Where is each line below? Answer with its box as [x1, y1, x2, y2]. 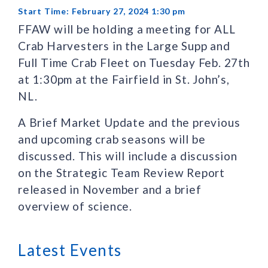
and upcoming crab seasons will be [18, 132, 206, 146]
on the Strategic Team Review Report [18, 165, 225, 179]
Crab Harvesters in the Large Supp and [18, 38, 230, 53]
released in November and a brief [18, 182, 202, 196]
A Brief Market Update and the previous [18, 115, 240, 129]
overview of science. [18, 199, 133, 213]
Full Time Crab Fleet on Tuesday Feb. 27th [18, 55, 250, 69]
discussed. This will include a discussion [18, 148, 237, 163]
